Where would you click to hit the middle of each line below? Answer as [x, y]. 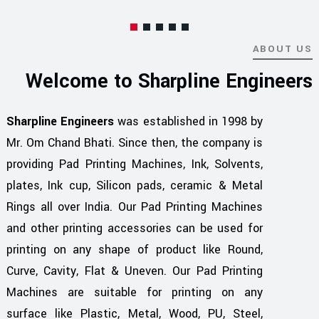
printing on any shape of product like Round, [135, 250]
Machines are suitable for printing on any [135, 293]
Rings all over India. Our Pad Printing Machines [135, 207]
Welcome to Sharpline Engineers [169, 82]
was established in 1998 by [189, 122]
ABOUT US [282, 49]
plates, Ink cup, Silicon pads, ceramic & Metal [135, 186]
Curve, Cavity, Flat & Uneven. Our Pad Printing [135, 271]
